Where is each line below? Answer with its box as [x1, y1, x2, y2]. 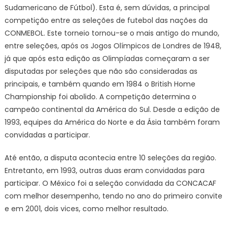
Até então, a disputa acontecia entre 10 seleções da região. [4, 153, 216, 163]
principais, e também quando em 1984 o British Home [4, 79, 195, 89]
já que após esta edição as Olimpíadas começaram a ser [4, 53, 210, 64]
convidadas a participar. [4, 130, 90, 140]
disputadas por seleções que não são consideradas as [4, 66, 197, 76]
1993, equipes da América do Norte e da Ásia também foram [4, 117, 220, 127]
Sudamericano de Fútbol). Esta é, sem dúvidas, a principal [4, 3, 210, 13]
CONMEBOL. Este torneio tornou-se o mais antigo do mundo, [4, 28, 219, 38]
